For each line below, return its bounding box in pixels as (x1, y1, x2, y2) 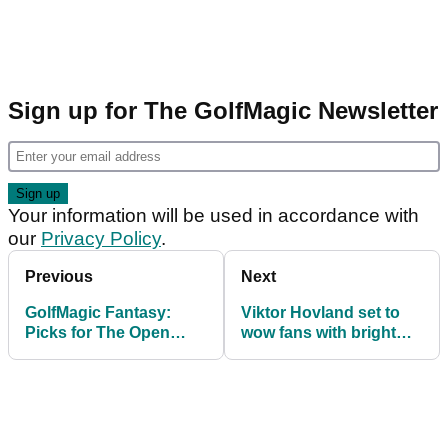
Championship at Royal (25, 343, 203, 361)
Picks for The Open (25, 323, 170, 341)
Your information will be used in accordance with (8, 204, 419, 226)
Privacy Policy (41, 227, 161, 249)
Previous (25, 267, 93, 285)
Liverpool (25, 363, 97, 381)
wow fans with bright (241, 323, 396, 341)
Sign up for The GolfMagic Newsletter (8, 96, 438, 124)
